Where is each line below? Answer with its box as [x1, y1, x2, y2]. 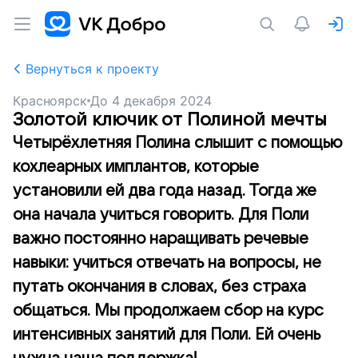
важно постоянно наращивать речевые [13, 230, 308, 248]
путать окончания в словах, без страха [13, 278, 306, 296]
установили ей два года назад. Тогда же [13, 182, 316, 200]
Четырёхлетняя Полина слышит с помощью [13, 134, 342, 152]
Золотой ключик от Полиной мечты [13, 109, 327, 129]
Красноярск [13, 93, 87, 109]
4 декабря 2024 [111, 93, 212, 109]
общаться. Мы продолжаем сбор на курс [13, 302, 324, 320]
